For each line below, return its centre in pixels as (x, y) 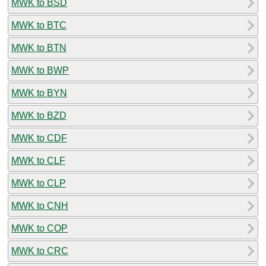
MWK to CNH (40, 205)
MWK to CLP (39, 183)
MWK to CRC (40, 251)
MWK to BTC (39, 25)
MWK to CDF (39, 138)
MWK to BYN (39, 93)
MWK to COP (39, 228)
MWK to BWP (40, 70)
